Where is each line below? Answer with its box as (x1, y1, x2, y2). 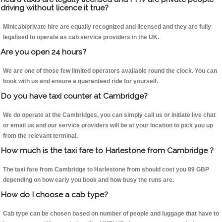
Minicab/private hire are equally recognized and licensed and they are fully (3, 23, 211, 31)
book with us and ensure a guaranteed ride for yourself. (3, 78, 158, 85)
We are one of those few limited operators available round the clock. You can (3, 67, 217, 75)
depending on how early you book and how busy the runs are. (3, 176, 174, 184)
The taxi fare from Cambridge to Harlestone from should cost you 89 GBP (3, 166, 209, 173)
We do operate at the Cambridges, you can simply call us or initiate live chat (3, 111, 216, 119)
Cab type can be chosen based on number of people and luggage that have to (3, 210, 219, 218)
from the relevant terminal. (3, 132, 78, 140)
